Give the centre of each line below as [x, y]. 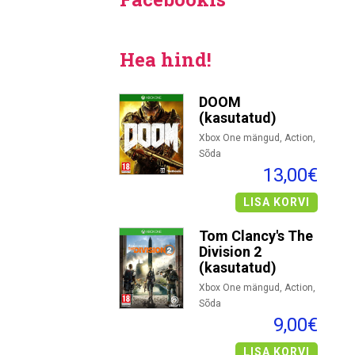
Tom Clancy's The [256, 236]
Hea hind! [166, 59]
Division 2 [230, 252]
